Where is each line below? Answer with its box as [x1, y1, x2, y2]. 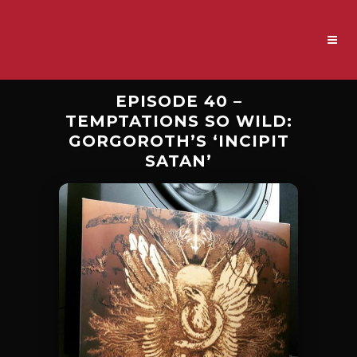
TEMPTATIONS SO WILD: [65, 112, 292, 131]
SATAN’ [145, 151, 212, 171]
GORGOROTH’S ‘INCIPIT [68, 131, 289, 151]
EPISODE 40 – [115, 92, 242, 111]
